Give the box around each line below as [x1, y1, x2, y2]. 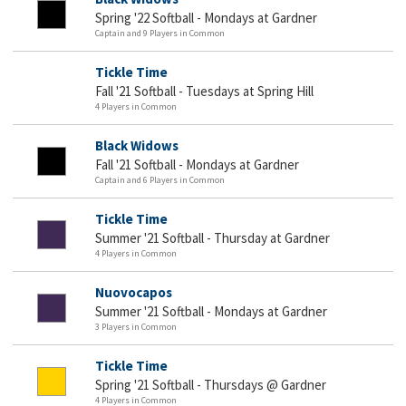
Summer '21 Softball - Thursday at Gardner [95, 228, 330, 246]
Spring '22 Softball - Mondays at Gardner [95, 8, 317, 26]
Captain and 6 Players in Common [95, 173, 225, 186]
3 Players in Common [95, 320, 177, 333]
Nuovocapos [95, 283, 172, 301]
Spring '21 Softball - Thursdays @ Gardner [95, 375, 326, 393]
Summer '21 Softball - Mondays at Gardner [95, 302, 327, 320]
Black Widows [95, 136, 179, 154]
